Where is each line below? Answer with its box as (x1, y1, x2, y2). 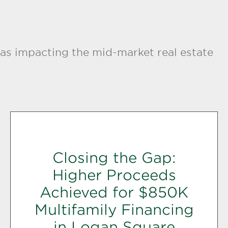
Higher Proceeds (52, 166, 176, 184)
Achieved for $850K (40, 183, 188, 201)
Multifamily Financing (34, 201, 194, 218)
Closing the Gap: (52, 149, 176, 166)
